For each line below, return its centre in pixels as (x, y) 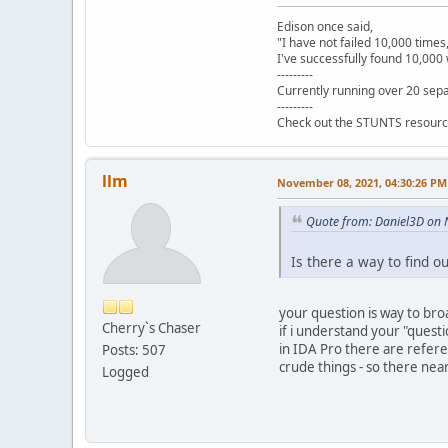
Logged (125, 371)
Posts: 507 (134, 349)
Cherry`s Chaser (151, 327)
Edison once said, (325, 26)
